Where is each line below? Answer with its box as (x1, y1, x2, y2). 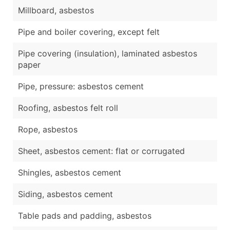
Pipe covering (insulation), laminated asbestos (18, 48, 197, 59)
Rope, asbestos (18, 124, 78, 135)
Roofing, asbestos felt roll (18, 102, 118, 113)
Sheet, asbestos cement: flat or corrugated (18, 145, 185, 156)
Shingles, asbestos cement (18, 167, 121, 178)
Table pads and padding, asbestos (18, 210, 151, 221)
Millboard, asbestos (18, 5, 94, 15)
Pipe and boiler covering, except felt (18, 26, 160, 37)
